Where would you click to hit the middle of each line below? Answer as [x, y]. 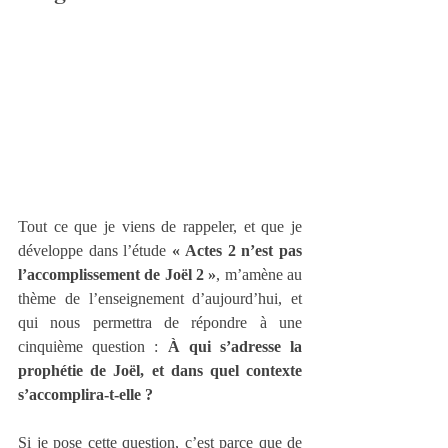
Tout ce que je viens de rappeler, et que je [160, 227]
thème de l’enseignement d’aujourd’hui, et [160, 299]
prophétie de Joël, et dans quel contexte [160, 371]
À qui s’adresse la [234, 347]
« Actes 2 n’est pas [237, 251]
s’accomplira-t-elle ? [85, 395]
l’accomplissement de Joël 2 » [117, 275]
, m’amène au [259, 275]
